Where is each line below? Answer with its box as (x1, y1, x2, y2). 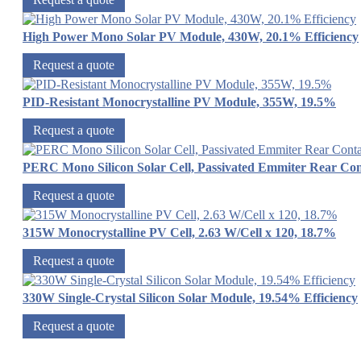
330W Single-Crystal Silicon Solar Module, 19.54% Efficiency (23, 291, 358, 305)
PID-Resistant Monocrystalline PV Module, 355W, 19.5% (23, 95, 336, 110)
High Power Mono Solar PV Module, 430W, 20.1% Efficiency (23, 30, 359, 44)
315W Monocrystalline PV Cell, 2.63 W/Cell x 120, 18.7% (23, 226, 336, 240)
